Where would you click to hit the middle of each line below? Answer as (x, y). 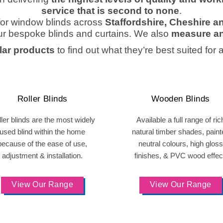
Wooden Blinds (180, 99)
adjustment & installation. (43, 156)
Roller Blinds (42, 99)
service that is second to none (110, 11)
